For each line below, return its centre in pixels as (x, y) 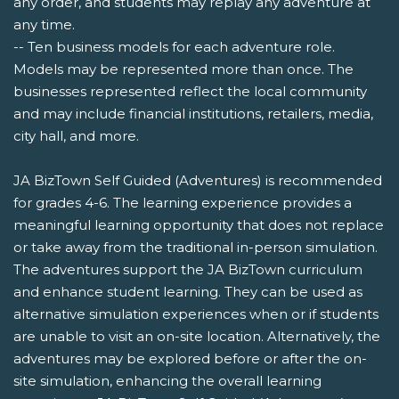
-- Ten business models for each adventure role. (174, 47)
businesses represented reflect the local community (190, 92)
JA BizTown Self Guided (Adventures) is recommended (198, 181)
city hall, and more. (76, 136)
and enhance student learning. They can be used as (188, 292)
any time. (44, 25)
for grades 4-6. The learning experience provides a (183, 203)
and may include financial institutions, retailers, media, (193, 114)
